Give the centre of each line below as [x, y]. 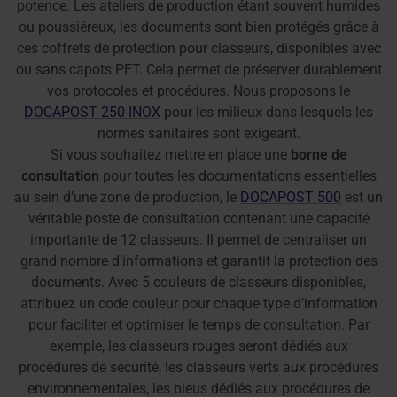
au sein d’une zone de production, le [127, 197]
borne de [319, 154]
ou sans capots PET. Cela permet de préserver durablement [198, 69]
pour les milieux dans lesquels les [267, 112]
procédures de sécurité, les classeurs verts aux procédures [198, 367]
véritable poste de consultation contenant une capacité [198, 218]
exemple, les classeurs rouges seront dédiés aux [198, 346]
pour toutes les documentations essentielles [237, 175]
